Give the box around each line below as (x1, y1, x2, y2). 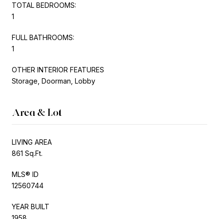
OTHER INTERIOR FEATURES (12, 65, 104, 74)
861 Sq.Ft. (12, 149, 43, 157)
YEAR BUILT (12, 202, 49, 211)
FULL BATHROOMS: (12, 33, 74, 42)
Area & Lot (12, 106, 62, 118)
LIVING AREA (12, 137, 52, 146)
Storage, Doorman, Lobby (12, 76, 95, 85)
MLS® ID (12, 170, 39, 178)
